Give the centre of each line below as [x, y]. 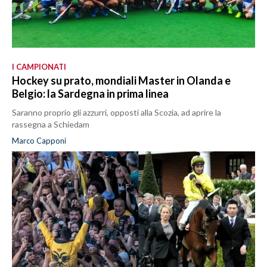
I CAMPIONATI [39, 66]
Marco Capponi [39, 140]
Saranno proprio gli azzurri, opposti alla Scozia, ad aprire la [117, 112]
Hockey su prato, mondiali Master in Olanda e [121, 80]
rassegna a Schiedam [51, 124]
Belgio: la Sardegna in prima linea [90, 93]
